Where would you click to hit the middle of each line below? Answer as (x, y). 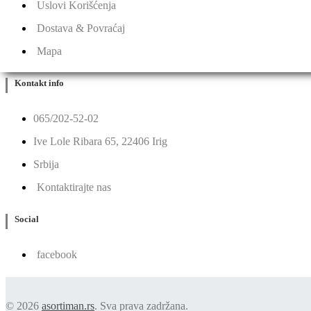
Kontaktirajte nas (74, 187)
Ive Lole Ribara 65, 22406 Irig (100, 141)
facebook (57, 255)
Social (27, 219)
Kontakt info (39, 83)
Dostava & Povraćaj (81, 28)
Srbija (46, 164)
